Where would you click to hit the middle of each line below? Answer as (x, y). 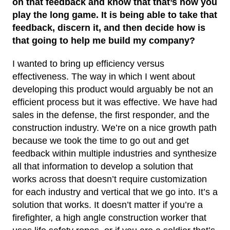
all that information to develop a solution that (103, 166)
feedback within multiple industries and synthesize (114, 153)
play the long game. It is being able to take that (115, 15)
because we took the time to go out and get (101, 140)
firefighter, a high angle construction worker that (109, 217)
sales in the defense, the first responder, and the (111, 115)
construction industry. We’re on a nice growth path (114, 128)
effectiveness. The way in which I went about (104, 76)
